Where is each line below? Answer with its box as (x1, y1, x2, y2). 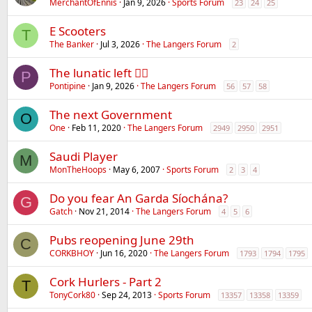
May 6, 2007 (113, 164, 160, 175)
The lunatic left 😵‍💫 (49, 65, 148, 81)
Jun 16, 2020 (100, 247, 148, 259)
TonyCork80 (49, 289, 95, 301)
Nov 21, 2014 (79, 205, 130, 217)
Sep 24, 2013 (102, 289, 152, 301)
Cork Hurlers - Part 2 (49, 274, 162, 290)
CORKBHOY (49, 247, 94, 259)
